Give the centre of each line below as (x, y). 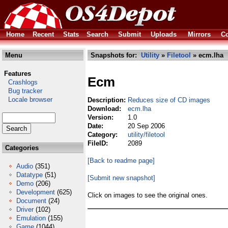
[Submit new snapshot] (121, 178)
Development (36, 192)
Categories (21, 148)
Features (18, 74)
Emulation (31, 218)
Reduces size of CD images (169, 100)
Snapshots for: (115, 55)
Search (97, 34)
